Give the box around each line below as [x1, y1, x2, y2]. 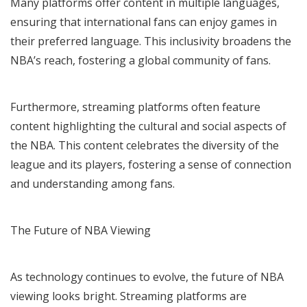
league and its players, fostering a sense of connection [10, 156, 291, 172]
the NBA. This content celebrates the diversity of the [10, 137, 279, 153]
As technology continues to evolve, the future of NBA [10, 269, 284, 284]
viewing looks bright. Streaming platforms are [10, 288, 247, 304]
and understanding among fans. [10, 175, 175, 191]
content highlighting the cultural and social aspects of [10, 118, 286, 134]
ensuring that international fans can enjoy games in [10, 14, 277, 29]
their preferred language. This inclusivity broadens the [10, 33, 291, 49]
